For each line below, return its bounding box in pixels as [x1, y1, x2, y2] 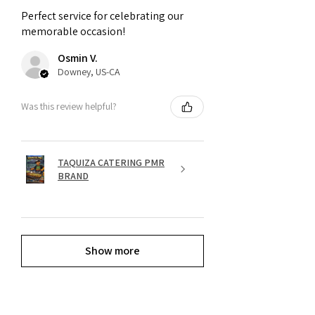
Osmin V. [58, 50, 98, 65]
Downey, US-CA [58, 65, 120, 78]
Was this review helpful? [21, 100, 117, 113]
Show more [85, 243, 140, 258]
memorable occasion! [21, 23, 125, 39]
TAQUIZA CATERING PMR [58, 155, 165, 169]
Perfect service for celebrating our [21, 8, 184, 23]
